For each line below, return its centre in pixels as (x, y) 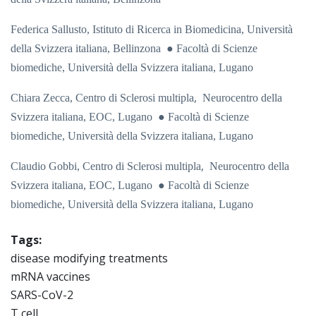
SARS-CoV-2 (42, 295)
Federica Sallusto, (51, 30)
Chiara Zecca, (43, 98)
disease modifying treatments (89, 259)
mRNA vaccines (50, 277)
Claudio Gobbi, (47, 166)
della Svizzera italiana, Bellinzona (89, 49)
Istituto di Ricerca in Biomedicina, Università (193, 30)
